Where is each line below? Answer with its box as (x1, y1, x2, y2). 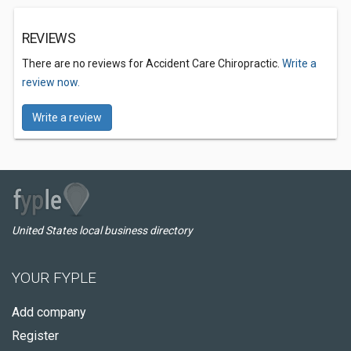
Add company (12, 305, 86, 320)
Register (12, 328, 59, 343)
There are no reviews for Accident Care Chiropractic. (22, 57, 282, 70)
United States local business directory (12, 224, 193, 237)
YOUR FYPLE (12, 269, 96, 287)
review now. (22, 76, 80, 89)
